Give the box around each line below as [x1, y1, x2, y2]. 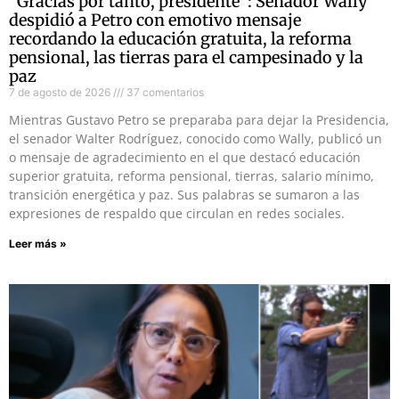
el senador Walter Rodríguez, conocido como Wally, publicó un [9, 130, 382, 148]
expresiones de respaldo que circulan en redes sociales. [9, 205, 345, 223]
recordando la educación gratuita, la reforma [9, 28, 352, 50]
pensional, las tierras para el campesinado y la [9, 47, 363, 69]
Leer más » [9, 237, 67, 251]
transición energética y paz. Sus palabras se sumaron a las [9, 186, 360, 204]
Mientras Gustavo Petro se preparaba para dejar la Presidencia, [9, 111, 389, 129]
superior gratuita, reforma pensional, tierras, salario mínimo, [9, 167, 374, 185]
